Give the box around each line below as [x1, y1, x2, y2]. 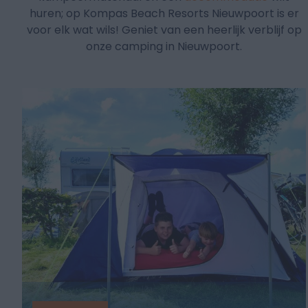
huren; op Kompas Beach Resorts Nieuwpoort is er [29, 5, 299, 22]
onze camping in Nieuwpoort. [86, 38, 243, 55]
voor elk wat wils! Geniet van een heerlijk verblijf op [26, 22, 302, 38]
